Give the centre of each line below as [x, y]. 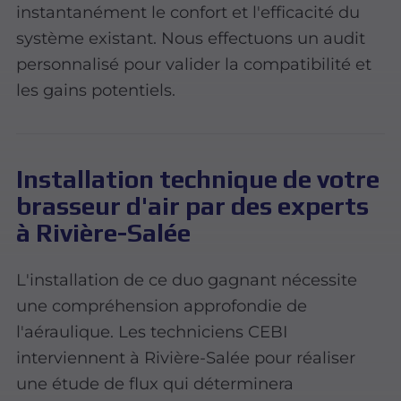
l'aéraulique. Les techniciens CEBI [153, 332]
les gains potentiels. [96, 90]
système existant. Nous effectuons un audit [191, 38]
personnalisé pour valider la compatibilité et [194, 64]
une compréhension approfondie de [162, 306]
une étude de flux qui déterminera [155, 384]
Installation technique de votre [198, 179]
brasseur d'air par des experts [193, 206]
